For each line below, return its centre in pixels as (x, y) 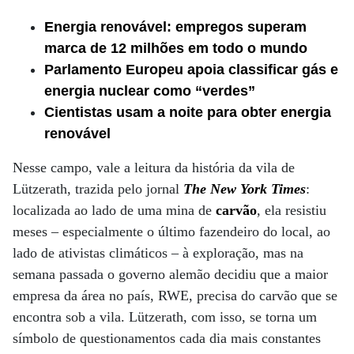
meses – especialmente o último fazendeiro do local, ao (171, 232)
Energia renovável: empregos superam (175, 27)
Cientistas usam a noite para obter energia (188, 112)
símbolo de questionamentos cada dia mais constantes (167, 338)
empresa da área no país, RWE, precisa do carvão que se (175, 296)
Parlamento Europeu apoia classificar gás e (191, 70)
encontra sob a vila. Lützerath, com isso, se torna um (165, 317)
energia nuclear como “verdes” (150, 91)
